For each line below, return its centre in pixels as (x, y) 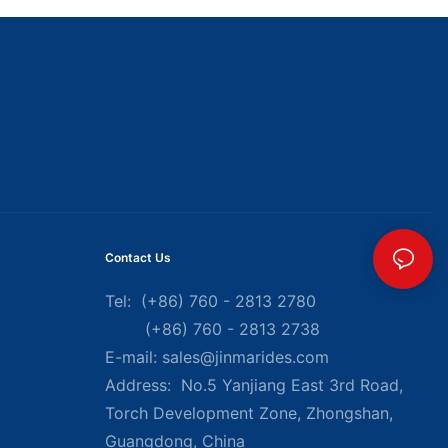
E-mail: (133, 357)
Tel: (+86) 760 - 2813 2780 (212, 301)
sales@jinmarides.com (245, 357)
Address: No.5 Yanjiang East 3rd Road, (253, 385)
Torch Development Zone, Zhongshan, (248, 413)
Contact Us (137, 258)
